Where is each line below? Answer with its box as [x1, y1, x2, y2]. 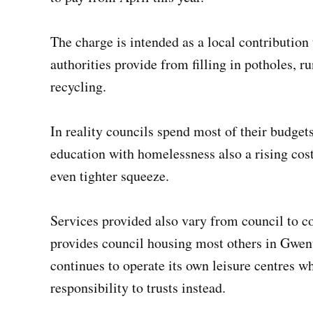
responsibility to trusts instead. [50, 278, 231, 298]
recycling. [50, 77, 111, 96]
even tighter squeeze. [50, 166, 174, 186]
